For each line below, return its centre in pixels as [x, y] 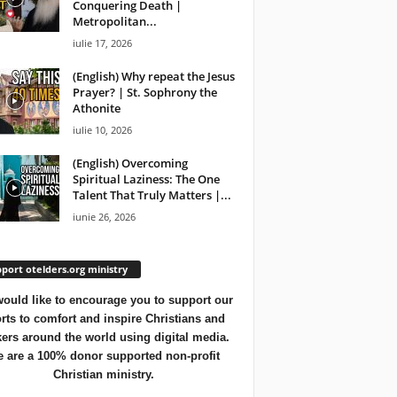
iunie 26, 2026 [104, 216]
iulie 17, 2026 [102, 43]
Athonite [96, 108]
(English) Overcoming [130, 163]
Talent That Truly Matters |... [152, 195]
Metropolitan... [114, 21]
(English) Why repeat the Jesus [153, 76]
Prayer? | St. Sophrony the [144, 92]
